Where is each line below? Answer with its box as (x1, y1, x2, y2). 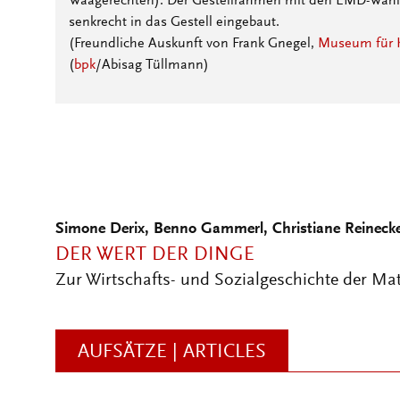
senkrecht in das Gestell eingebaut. (69, 15, 279, 29)
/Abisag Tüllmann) (96, 58, 209, 72)
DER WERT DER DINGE (55, 246, 254, 265)
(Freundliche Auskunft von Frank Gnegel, (69, 37, 318, 51)
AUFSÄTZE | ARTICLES (78, 343, 266, 362)
